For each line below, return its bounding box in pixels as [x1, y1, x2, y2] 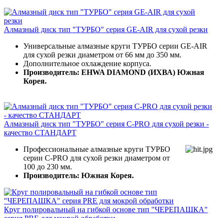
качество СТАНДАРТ [4, 128, 76, 137]
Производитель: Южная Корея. [23, 171, 134, 180]
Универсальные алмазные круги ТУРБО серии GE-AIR [23, 42, 207, 51]
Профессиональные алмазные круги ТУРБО [23, 145, 170, 154]
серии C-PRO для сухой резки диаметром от [23, 154, 170, 163]
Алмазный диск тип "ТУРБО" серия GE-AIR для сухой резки [4, 25, 208, 34]
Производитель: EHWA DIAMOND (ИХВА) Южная [23, 68, 204, 77]
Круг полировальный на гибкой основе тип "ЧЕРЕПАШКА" [4, 205, 208, 214]
